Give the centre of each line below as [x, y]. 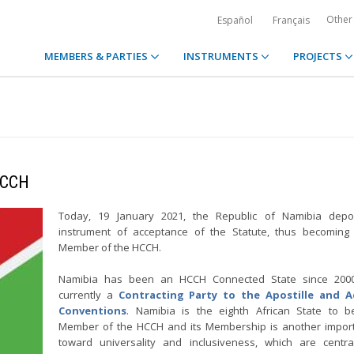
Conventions [92, 311]
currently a [88, 295]
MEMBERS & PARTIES [98, 56]
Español [235, 20]
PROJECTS [318, 56]
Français [291, 20]
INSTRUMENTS [222, 56]
